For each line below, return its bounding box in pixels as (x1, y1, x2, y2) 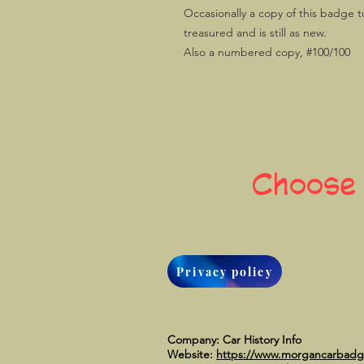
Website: (167, 347, 216, 362)
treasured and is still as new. (184, 25, 327, 40)
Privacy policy (176, 263, 273, 279)
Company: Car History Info (167, 332, 301, 347)
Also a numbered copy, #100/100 (184, 45, 350, 59)
